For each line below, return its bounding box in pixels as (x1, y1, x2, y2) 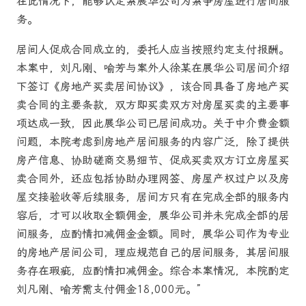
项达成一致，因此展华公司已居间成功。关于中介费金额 (16, 116, 290, 130)
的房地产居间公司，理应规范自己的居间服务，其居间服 (16, 245, 290, 259)
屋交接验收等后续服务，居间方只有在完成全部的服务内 (16, 190, 290, 204)
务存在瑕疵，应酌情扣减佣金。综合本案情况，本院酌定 (16, 264, 290, 277)
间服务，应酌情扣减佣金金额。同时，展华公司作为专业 (16, 227, 290, 240)
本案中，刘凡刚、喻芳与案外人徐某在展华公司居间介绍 (16, 61, 290, 74)
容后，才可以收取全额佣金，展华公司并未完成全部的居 (16, 208, 290, 222)
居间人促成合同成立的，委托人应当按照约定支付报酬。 (16, 42, 290, 56)
